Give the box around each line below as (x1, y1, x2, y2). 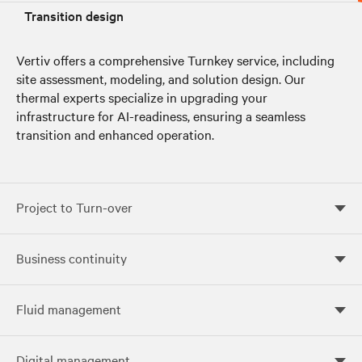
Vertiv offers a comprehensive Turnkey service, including (16, 50, 335, 69)
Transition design (24, 6, 124, 24)
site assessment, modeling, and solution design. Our (16, 69, 305, 87)
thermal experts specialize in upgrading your (16, 87, 267, 106)
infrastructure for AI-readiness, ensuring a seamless (16, 106, 305, 124)
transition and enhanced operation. (16, 124, 214, 143)
